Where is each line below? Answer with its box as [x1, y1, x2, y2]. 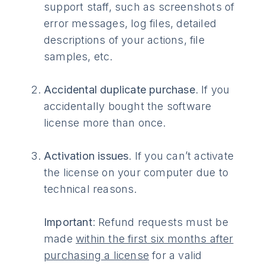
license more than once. [44, 116, 166, 129]
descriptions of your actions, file [44, 33, 205, 46]
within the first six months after [76, 232, 234, 245]
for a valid [149, 248, 202, 261]
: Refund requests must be [92, 215, 228, 228]
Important [44, 215, 92, 228]
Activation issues [44, 149, 129, 162]
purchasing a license [44, 248, 149, 261]
